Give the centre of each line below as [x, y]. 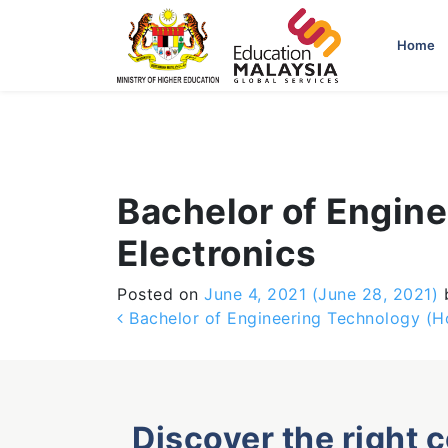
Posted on [160, 294]
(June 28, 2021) [375, 294]
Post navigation [257, 323]
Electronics [217, 253]
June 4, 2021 [255, 294]
